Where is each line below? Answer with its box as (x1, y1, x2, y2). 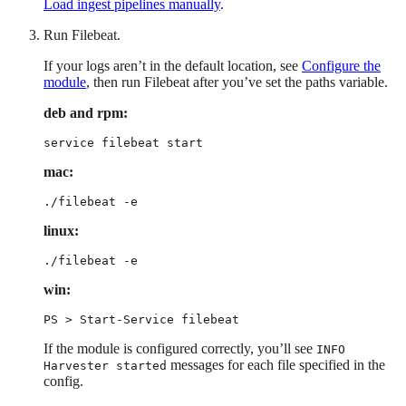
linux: (43, 223, 79, 239)
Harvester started (43, 359, 167, 373)
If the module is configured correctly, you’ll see (43, 341, 316, 357)
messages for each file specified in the (167, 357, 385, 373)
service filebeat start (43, 136, 203, 150)
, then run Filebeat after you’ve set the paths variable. (86, 74, 388, 91)
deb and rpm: (43, 105, 128, 121)
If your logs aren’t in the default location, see (43, 58, 302, 74)
